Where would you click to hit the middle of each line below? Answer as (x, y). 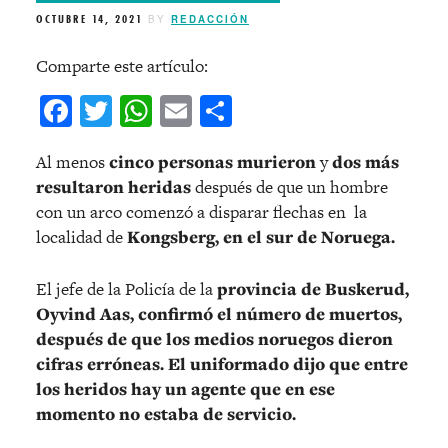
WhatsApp (220, 110)
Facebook (134, 110)
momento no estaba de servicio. (166, 413)
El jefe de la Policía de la (126, 288)
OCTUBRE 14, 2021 (89, 19)
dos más (365, 161)
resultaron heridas (113, 186)
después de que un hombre (289, 186)
